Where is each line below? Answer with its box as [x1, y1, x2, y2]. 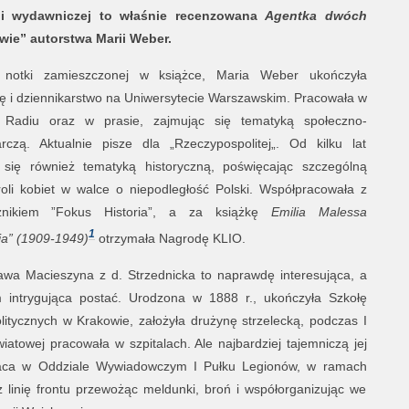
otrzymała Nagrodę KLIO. [98, 230, 246, 246]
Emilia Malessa [270, 204, 367, 219]
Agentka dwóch [265, 8, 367, 23]
